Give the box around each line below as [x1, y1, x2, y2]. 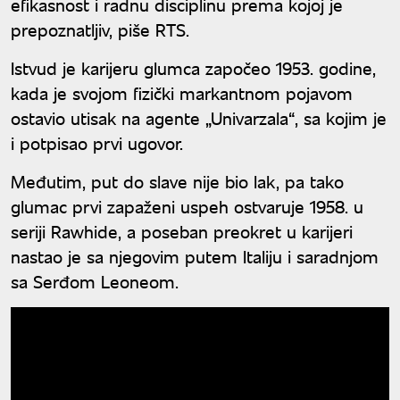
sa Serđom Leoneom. [11, 269, 179, 294]
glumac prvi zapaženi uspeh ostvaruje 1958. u [11, 194, 363, 219]
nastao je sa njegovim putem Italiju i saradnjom [11, 244, 379, 269]
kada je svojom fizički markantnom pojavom [11, 80, 353, 105]
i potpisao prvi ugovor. [11, 130, 183, 155]
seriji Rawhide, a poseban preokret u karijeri [11, 219, 353, 244]
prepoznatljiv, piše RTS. [11, 17, 189, 42]
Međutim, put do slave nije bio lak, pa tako [11, 169, 344, 194]
